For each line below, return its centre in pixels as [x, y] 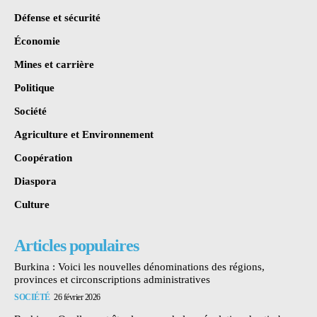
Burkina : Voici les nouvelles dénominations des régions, [139, 266]
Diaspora [35, 181]
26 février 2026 [77, 297]
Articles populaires [76, 245]
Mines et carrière [54, 64]
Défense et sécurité [57, 17]
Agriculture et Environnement [84, 134]
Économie [37, 41]
